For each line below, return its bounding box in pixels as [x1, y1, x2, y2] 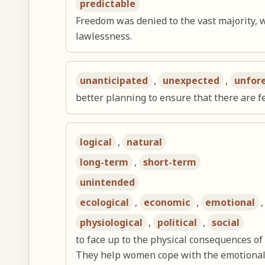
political [157, 216, 198, 230]
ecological [80, 196, 130, 209]
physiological [80, 216, 143, 230]
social [212, 216, 240, 230]
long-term [80, 156, 129, 169]
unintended [80, 176, 135, 189]
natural [127, 135, 163, 149]
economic [144, 196, 191, 209]
